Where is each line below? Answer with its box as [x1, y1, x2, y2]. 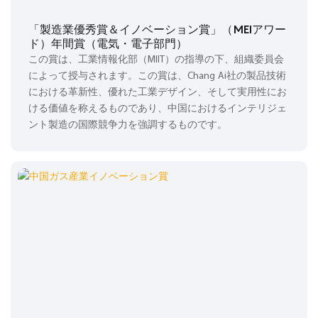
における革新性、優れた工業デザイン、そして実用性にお [28, 87, 287, 99]
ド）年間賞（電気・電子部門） [28, 35, 187, 50]
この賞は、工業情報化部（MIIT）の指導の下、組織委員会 [28, 55, 284, 66]
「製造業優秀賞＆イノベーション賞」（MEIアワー [28, 21, 286, 36]
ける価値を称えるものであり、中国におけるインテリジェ [28, 104, 287, 115]
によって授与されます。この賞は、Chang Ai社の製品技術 [28, 71, 286, 82]
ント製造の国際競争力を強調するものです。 [28, 120, 227, 131]
